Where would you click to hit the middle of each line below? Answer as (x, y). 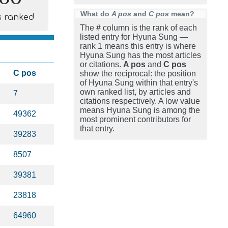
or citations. (102, 64)
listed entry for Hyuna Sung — (134, 37)
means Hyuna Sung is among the (140, 110)
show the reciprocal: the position (138, 74)
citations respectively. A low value (140, 101)
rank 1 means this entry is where (138, 46)
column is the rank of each (149, 28)
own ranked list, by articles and (135, 92)
